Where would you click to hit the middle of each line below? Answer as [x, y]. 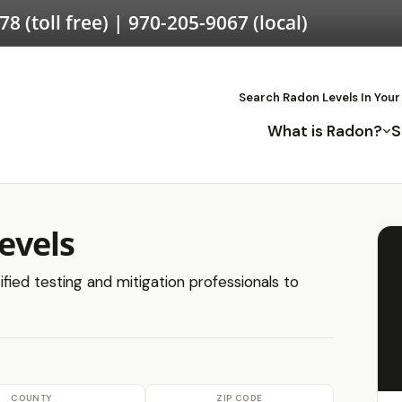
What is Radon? [325, 131]
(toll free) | [74, 22]
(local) [278, 22]
